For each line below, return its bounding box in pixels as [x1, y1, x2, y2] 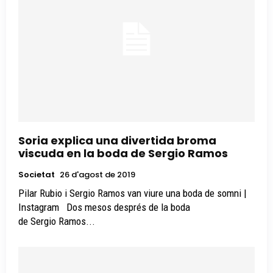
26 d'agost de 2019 [60, 168, 135, 180]
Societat [18, 168, 55, 180]
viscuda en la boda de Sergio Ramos [18, 145, 228, 161]
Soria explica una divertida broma [18, 132, 216, 148]
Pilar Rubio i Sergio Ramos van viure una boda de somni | [18, 186, 247, 199]
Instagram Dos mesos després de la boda [18, 200, 62, 213]
